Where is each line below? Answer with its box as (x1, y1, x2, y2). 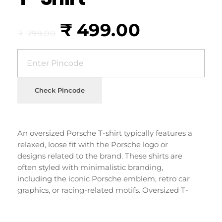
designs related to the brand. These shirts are (17, 151, 182, 161)
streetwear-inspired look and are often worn (17, 208, 179, 218)
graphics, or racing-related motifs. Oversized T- (17, 185, 188, 195)
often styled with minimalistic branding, (17, 162, 163, 172)
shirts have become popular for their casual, (17, 196, 178, 206)
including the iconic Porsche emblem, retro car (17, 173, 190, 183)
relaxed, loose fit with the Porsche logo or (17, 139, 168, 149)
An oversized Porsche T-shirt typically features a (17, 128, 192, 138)
